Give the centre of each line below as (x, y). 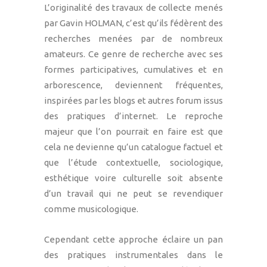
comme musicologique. (91, 209)
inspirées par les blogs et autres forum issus (133, 100)
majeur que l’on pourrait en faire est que (133, 131)
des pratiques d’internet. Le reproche (133, 116)
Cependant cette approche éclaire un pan (133, 239)
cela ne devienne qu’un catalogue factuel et (133, 147)
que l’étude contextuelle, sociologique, (133, 162)
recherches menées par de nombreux (133, 38)
